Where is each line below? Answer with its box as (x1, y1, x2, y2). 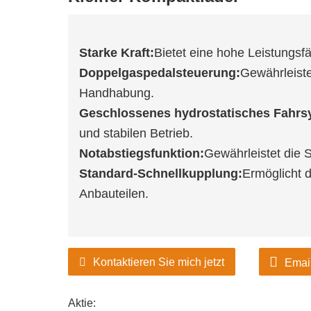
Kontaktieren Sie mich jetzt (93, 256, 224, 268)
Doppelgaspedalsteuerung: (79, 66, 240, 80)
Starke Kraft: (79, 46, 154, 60)
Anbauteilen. (79, 187, 149, 201)
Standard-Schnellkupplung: (79, 167, 242, 180)
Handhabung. (79, 86, 154, 100)
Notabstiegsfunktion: (79, 146, 204, 160)
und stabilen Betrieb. (79, 126, 193, 140)
